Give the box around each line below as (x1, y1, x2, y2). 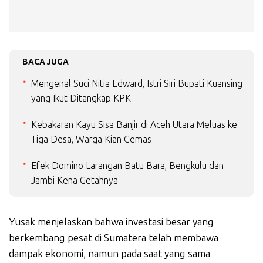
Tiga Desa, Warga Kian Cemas (31, 134, 151, 145)
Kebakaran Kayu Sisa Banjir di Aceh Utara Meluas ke (31, 119, 237, 130)
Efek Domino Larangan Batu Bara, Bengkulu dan (31, 160, 224, 171)
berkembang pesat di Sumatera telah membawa (9, 232, 218, 244)
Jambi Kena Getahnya (31, 175, 118, 186)
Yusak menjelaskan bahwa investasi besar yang (9, 216, 214, 228)
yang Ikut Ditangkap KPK (31, 93, 131, 104)
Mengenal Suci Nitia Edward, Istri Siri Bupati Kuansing (31, 78, 242, 89)
